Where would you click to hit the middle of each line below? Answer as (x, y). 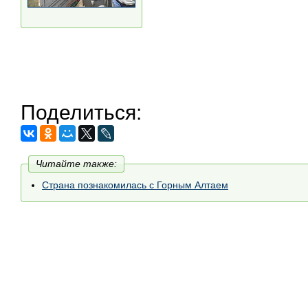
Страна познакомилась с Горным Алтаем (135, 185)
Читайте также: (76, 163)
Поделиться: (81, 112)
